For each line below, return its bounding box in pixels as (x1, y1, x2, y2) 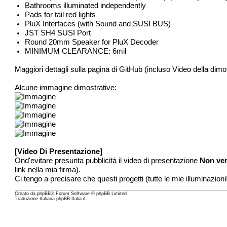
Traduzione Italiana (15, 196, 57, 202)
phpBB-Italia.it (56, 196, 86, 202)
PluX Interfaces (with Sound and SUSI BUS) (25, 19, 171, 28)
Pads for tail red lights (25, 10, 96, 19)
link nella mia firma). (15, 165, 81, 174)
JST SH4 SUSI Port (25, 28, 91, 37)
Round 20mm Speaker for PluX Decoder (25, 37, 159, 46)
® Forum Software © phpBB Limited (51, 191, 127, 197)
